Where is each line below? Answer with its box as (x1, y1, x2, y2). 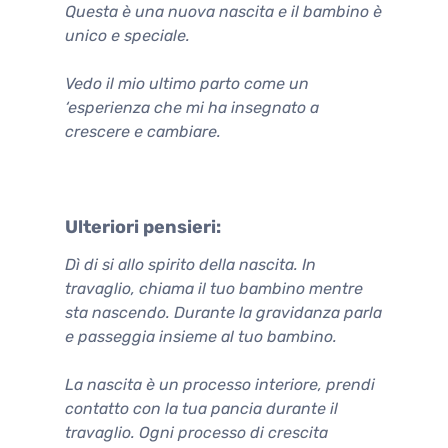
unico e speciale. (65, 25, 190, 45)
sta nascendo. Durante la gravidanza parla (65, 302, 382, 322)
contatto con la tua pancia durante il (65, 398, 338, 418)
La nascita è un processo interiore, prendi (65, 374, 375, 394)
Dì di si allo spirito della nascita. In (65, 254, 316, 274)
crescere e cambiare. (65, 121, 221, 141)
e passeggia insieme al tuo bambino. (65, 326, 337, 346)
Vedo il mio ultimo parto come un (65, 73, 309, 93)
